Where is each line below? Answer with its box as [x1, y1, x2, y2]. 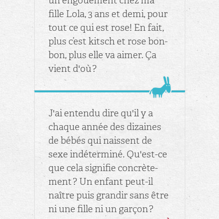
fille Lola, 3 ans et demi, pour [48, 7, 168, 20]
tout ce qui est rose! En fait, [48, 21, 164, 34]
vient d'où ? [48, 62, 97, 75]
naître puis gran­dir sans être [48, 189, 169, 201]
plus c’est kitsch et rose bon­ [48, 35, 168, 47]
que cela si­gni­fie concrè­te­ [48, 161, 158, 174]
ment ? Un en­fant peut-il [48, 175, 153, 188]
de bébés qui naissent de [48, 134, 153, 147]
